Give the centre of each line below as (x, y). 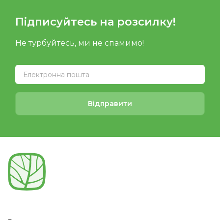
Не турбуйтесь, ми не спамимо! (80, 43)
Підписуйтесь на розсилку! (96, 22)
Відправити (110, 103)
